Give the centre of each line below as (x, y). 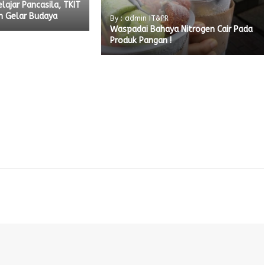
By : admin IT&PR (140, 19)
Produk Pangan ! (141, 41)
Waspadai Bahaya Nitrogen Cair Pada (182, 30)
